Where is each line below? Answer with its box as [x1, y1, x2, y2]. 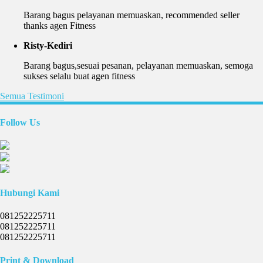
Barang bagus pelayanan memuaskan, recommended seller [23, 10, 240, 21]
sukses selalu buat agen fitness [23, 71, 135, 82]
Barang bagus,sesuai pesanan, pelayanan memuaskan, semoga [23, 60, 253, 71]
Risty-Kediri [23, 41, 72, 51]
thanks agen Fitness [23, 21, 96, 31]
